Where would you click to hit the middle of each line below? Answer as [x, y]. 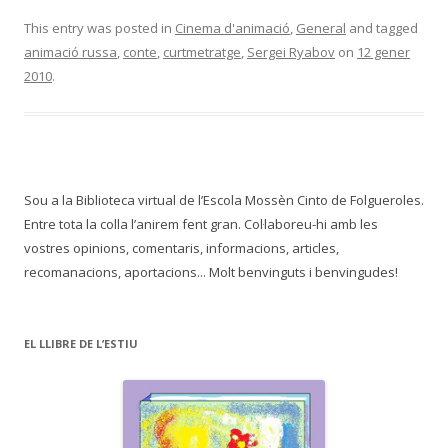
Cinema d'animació [232, 28]
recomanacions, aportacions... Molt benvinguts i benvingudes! [211, 272]
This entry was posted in [99, 28]
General [321, 28]
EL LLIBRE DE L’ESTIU [81, 343]
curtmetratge [202, 52]
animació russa [70, 52]
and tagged [382, 28]
